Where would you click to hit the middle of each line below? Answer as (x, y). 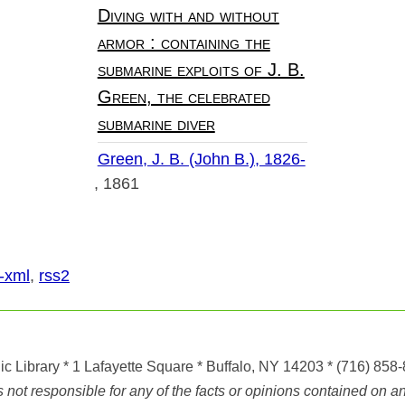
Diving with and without (188, 16)
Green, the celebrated (184, 97)
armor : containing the (184, 43)
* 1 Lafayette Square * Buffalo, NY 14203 (193, 367)
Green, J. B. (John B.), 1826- (201, 160)
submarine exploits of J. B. (201, 70)
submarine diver (156, 124)
